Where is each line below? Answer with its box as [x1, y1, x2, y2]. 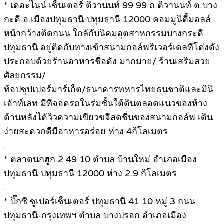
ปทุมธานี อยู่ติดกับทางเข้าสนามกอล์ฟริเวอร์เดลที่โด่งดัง [4, 41, 219, 53]
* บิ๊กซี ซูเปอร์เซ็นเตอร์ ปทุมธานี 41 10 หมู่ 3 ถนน [4, 195, 195, 207]
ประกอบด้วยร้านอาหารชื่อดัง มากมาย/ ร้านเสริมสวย [4, 55, 210, 67]
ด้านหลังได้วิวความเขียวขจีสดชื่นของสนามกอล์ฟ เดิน [4, 111, 213, 123]
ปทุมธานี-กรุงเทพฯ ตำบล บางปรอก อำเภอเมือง [4, 209, 186, 221]
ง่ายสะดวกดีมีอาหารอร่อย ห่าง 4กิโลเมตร [4, 125, 168, 137]
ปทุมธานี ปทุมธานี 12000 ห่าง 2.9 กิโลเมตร [4, 167, 177, 179]
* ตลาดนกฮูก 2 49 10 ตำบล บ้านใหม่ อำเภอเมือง [4, 153, 197, 165]
